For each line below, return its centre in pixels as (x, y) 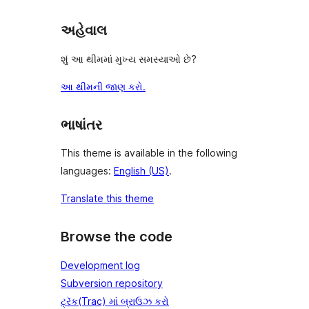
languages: (87, 171)
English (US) (141, 171)
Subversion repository (112, 283)
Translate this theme (107, 199)
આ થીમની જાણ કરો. (103, 86)
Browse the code (117, 237)
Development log (100, 265)
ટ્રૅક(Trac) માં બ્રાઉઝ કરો (115, 301)
